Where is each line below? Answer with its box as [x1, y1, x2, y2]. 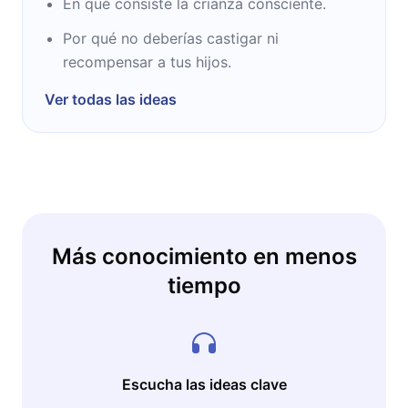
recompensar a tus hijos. [63, 52, 231, 71]
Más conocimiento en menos [51, 242, 357, 270]
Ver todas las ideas [45, 89, 177, 108]
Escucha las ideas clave [121, 374, 287, 393]
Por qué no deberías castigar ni [63, 28, 279, 47]
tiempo [167, 271, 241, 299]
